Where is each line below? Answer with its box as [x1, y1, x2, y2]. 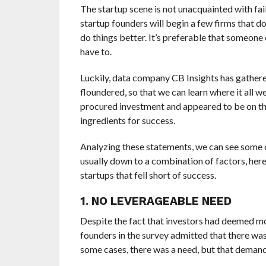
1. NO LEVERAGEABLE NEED [80, 194, 232, 208]
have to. [80, 45, 112, 57]
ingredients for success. [80, 114, 175, 126]
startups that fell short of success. [80, 169, 216, 180]
